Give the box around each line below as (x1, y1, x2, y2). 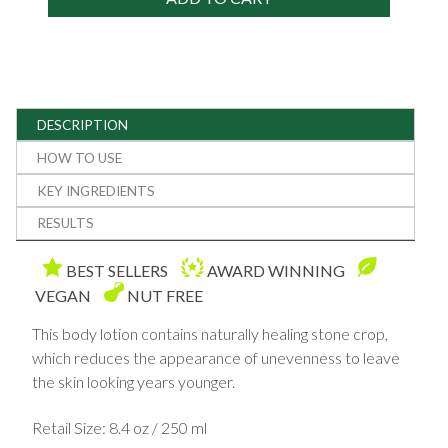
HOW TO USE (37, 149, 123, 166)
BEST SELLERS (66, 260, 169, 280)
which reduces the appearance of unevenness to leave (32, 347, 400, 367)
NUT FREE (126, 285, 203, 305)
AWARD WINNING (207, 260, 346, 280)
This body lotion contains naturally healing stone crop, (32, 323, 388, 343)
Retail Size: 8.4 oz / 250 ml (32, 418, 207, 438)
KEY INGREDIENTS (37, 182, 156, 199)
